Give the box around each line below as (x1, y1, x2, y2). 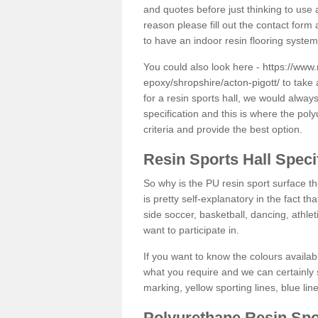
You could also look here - (143, 60, 263, 72)
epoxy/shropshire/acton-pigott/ (143, 76, 280, 88)
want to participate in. (143, 224, 239, 236)
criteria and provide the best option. (143, 123, 302, 135)
